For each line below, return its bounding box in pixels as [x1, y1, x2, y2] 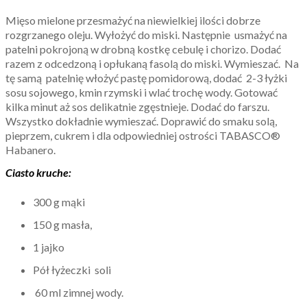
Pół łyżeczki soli [33, 262, 111, 276]
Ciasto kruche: [5, 165, 71, 179]
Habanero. [5, 143, 56, 156]
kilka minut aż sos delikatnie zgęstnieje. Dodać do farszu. [5, 99, 269, 113]
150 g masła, [33, 217, 92, 231]
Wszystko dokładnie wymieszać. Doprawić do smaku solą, [5, 114, 277, 127]
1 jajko [33, 240, 64, 254]
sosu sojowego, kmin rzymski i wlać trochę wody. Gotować [5, 85, 278, 99]
